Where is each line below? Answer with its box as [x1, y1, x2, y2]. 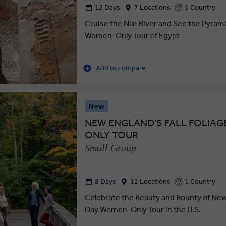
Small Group [84, 142, 136, 153]
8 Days [94, 177, 116, 186]
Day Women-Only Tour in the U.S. [84, 204, 201, 214]
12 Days [94, 3, 120, 12]
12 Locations [130, 177, 171, 186]
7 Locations [134, 3, 171, 12]
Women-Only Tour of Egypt [84, 30, 180, 40]
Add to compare [95, 63, 146, 72]
